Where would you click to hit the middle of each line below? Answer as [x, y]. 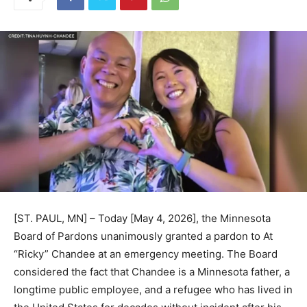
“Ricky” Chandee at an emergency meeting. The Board [146, 249]
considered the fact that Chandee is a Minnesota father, [148, 267]
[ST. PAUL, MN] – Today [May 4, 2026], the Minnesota [142, 213]
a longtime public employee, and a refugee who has [138, 284]
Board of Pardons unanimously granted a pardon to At [143, 231]
